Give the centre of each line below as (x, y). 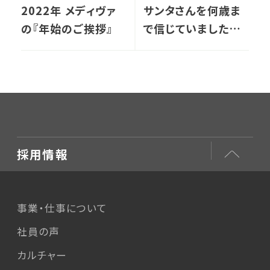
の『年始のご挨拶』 (67, 28)
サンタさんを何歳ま (192, 10)
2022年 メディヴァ (68, 10)
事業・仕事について (62, 208)
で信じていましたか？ (196, 28)
